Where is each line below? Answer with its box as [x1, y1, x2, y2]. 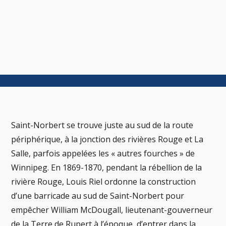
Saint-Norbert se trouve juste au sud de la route [11, 120, 194, 131]
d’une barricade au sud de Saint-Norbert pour [11, 190, 185, 202]
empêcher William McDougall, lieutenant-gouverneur [11, 204, 213, 216]
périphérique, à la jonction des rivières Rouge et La [11, 134, 204, 145]
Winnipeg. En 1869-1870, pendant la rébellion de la [11, 162, 202, 174]
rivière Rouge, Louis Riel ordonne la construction [11, 176, 196, 188]
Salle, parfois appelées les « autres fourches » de [11, 148, 195, 159]
